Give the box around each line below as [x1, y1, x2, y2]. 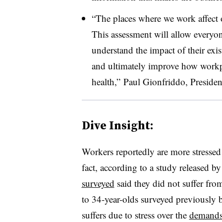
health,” [91, 75, 123, 88]
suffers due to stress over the [81, 208, 189, 221]
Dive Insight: [81, 116, 154, 133]
